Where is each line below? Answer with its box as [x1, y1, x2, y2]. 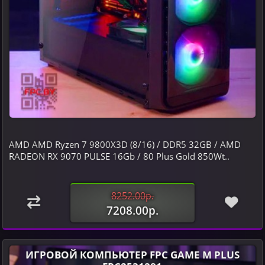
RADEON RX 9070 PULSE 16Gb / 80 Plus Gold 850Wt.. [8, 150, 230, 162]
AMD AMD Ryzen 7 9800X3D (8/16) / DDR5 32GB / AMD [8, 138, 241, 150]
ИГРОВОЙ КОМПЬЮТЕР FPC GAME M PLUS [25, 247, 240, 261]
